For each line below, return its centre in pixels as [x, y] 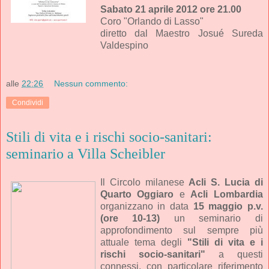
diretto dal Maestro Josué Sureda [181, 34]
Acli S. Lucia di [226, 182]
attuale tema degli [144, 242]
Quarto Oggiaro [137, 194]
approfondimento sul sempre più [181, 230]
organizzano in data [147, 206]
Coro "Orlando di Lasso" [153, 22]
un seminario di [219, 218]
